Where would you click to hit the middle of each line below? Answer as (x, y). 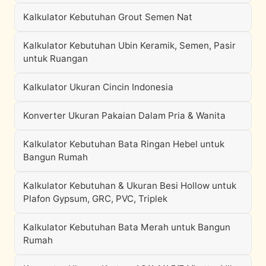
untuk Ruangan (56, 58)
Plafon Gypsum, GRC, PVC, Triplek (95, 199)
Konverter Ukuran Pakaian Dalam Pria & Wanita (124, 115)
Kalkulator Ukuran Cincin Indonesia (98, 87)
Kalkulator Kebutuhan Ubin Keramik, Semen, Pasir (129, 45)
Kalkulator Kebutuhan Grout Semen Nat (108, 17)
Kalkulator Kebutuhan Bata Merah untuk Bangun (127, 227)
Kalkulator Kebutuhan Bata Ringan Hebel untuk (124, 144)
